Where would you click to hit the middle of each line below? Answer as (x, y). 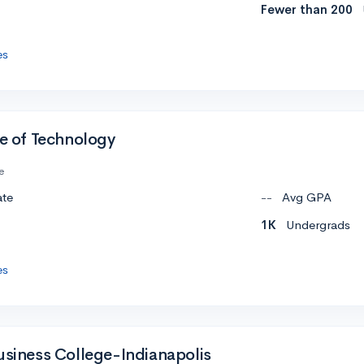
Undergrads (318, 225)
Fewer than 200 (307, 10)
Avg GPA (307, 197)
